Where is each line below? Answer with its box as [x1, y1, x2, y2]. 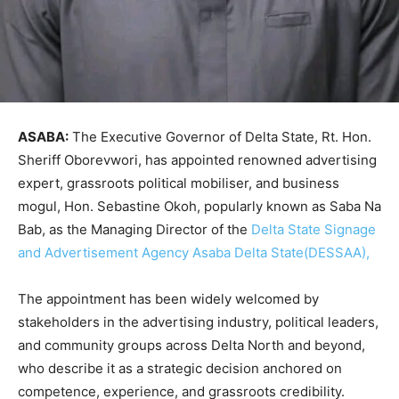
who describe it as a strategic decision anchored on [18, 359, 342, 377]
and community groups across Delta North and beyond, [18, 336, 365, 354]
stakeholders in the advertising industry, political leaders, [18, 313, 379, 330]
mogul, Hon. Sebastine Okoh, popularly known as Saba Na [18, 197, 381, 215]
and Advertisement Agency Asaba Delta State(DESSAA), [18, 243, 370, 261]
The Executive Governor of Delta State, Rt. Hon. [69, 127, 371, 145]
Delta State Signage [251, 220, 376, 238]
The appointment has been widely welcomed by [18, 289, 319, 307]
